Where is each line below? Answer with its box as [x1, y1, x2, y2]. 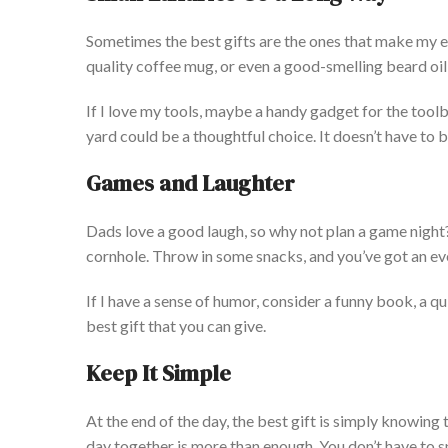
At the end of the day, [86, 411, 229, 431]
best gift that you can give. [86, 316, 266, 336]
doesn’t [333, 126, 382, 146]
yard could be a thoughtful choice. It [86, 126, 333, 146]
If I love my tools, [86, 101, 205, 121]
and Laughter [159, 168, 295, 199]
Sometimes [86, 31, 162, 51]
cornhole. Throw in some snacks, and [86, 246, 337, 266]
